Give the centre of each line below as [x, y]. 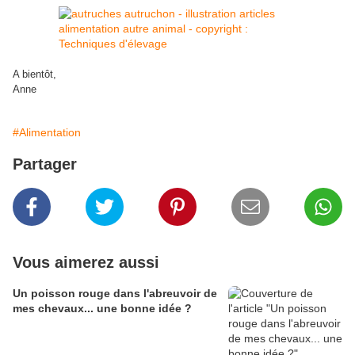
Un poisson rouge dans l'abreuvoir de [115, 294]
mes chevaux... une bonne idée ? [102, 309]
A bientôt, [34, 74]
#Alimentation [47, 133]
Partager [45, 164]
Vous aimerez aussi [86, 263]
